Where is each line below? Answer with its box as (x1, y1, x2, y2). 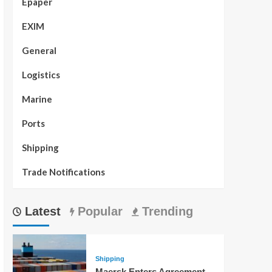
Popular (73, 205, 123, 219)
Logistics (21, 69, 60, 81)
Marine (21, 93, 52, 105)
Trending (138, 205, 193, 219)
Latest (21, 205, 61, 219)
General (21, 45, 56, 56)
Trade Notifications (21, 166, 105, 178)
